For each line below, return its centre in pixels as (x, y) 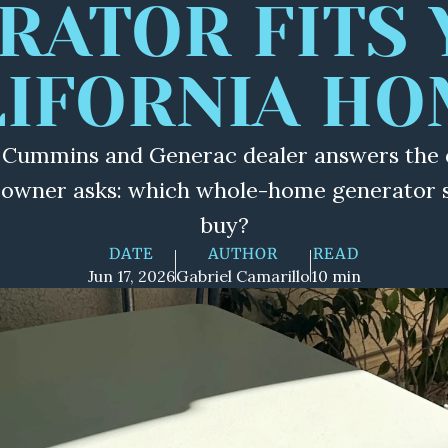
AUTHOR (242, 253)
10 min (335, 276)
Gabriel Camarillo (242, 276)
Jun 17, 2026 (131, 276)
